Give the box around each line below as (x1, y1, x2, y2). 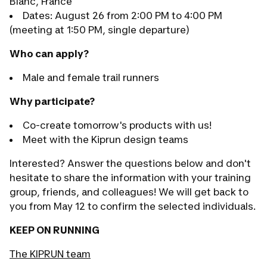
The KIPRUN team (10, 248, 91, 260)
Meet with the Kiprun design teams (23, 133, 188, 145)
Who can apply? (10, 48, 89, 60)
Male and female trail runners (23, 72, 159, 83)
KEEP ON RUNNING (10, 224, 100, 236)
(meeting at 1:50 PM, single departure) (10, 24, 190, 36)
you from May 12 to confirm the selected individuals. (10, 200, 256, 212)
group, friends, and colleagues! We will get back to (10, 186, 249, 198)
